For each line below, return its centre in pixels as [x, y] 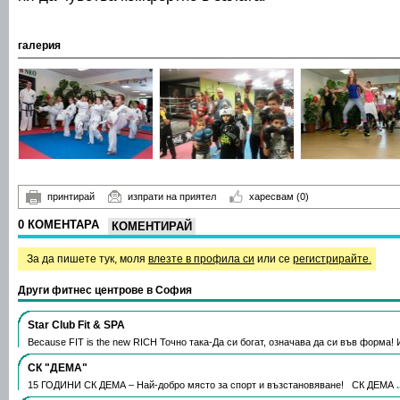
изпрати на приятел [172, 196]
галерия [39, 45]
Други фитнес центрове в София [105, 290]
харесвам [273, 196]
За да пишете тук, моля [87, 258]
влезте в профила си [201, 258]
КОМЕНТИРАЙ [152, 226]
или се [274, 258]
